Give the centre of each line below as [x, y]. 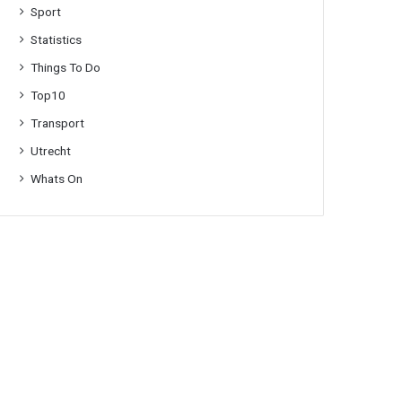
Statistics [57, 39]
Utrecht [51, 151]
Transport [58, 123]
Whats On [57, 179]
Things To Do [66, 67]
